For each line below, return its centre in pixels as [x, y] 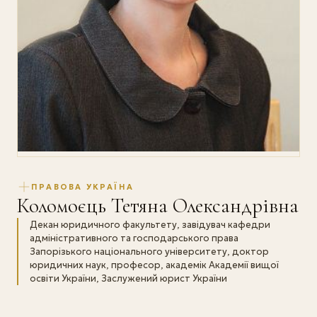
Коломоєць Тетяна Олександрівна [158, 206]
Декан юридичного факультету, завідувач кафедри [150, 225]
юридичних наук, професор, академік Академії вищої [154, 265]
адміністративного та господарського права [134, 238]
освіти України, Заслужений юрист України [128, 279]
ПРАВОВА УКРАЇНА [82, 186]
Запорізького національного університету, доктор [149, 252]
